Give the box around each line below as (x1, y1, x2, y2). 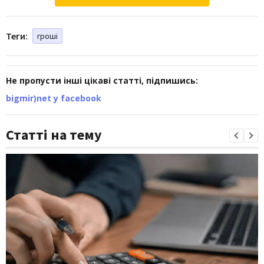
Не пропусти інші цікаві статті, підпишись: (6, 74, 198, 86)
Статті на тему (6, 125, 102, 144)
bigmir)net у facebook (6, 92, 101, 104)
